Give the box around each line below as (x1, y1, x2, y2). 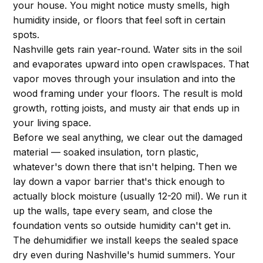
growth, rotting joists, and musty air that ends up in (13, 102, 240, 114)
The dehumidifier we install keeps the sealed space (13, 234, 239, 246)
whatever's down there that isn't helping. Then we (13, 161, 238, 173)
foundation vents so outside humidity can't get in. (13, 220, 231, 231)
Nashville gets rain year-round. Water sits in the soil (13, 43, 242, 55)
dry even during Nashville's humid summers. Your (13, 249, 236, 261)
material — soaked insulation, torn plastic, (13, 146, 200, 158)
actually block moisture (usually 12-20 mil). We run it (13, 190, 247, 202)
